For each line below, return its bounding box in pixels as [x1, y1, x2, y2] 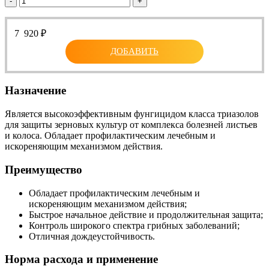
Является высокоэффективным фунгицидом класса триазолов [5, 109, 259, 119]
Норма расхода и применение [5, 253, 158, 266]
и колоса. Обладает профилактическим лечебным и [5, 130, 216, 141]
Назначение [5, 84, 66, 97]
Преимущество [5, 163, 82, 176]
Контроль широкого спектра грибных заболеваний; [29, 220, 240, 231]
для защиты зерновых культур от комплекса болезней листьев [5, 119, 258, 130]
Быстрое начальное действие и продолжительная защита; [29, 209, 263, 220]
